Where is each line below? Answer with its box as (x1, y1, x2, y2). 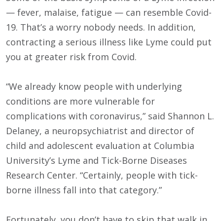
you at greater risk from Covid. (6, 51, 137, 63)
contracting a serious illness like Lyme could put (6, 36, 212, 48)
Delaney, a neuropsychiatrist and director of (6, 125, 194, 137)
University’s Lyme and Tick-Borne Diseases (6, 154, 187, 167)
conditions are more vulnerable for (6, 95, 155, 108)
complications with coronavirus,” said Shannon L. (6, 110, 214, 122)
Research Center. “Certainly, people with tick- (6, 169, 198, 182)
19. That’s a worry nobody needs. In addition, (6, 21, 196, 34)
